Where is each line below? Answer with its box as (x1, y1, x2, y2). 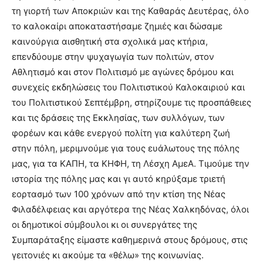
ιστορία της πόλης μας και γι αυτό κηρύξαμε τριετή (12, 173, 225, 184)
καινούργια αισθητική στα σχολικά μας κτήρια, (12, 35, 208, 47)
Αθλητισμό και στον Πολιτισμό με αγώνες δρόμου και (12, 66, 234, 77)
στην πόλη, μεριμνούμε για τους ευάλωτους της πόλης (12, 142, 240, 154)
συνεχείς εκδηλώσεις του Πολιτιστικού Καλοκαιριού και (12, 81, 245, 93)
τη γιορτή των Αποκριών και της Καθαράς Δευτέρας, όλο (12, 5, 249, 16)
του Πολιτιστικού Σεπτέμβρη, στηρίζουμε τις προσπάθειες (12, 96, 251, 108)
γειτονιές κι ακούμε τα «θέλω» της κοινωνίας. (12, 249, 204, 261)
